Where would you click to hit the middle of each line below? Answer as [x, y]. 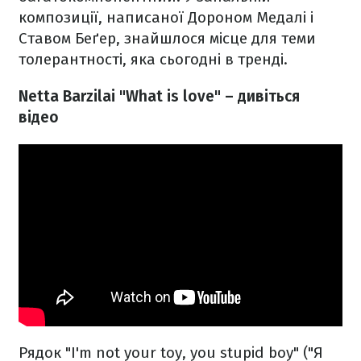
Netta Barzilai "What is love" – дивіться [159, 97]
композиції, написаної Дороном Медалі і [166, 18]
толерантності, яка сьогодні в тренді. [153, 60]
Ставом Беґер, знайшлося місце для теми [167, 39]
